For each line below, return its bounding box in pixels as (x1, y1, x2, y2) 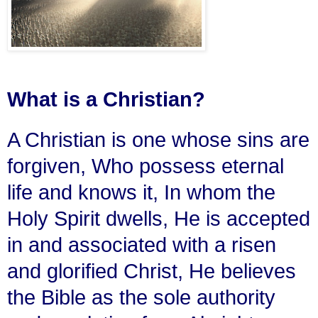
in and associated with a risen (7, 233, 276, 256)
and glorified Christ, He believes (7, 259, 296, 283)
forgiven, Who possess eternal (7, 154, 284, 177)
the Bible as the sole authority (7, 285, 275, 309)
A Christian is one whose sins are (7, 128, 309, 151)
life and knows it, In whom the (7, 180, 275, 204)
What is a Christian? (7, 87, 205, 111)
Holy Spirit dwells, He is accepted (7, 207, 310, 230)
